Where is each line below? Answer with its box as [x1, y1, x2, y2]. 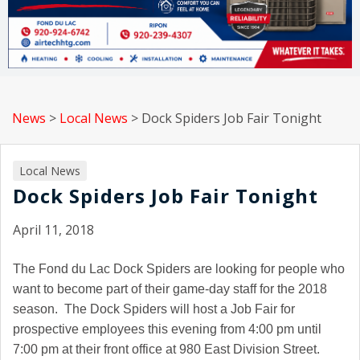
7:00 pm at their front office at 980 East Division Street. [13, 342, 320, 357]
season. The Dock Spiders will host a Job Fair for [13, 302, 295, 317]
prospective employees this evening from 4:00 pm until [13, 322, 321, 337]
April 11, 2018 [13, 221, 94, 239]
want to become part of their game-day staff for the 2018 [13, 282, 327, 297]
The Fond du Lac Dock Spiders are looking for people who [13, 262, 345, 276]
